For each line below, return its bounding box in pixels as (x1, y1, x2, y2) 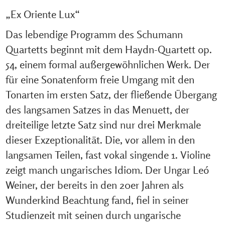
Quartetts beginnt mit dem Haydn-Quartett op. (5, 43, 212, 56)
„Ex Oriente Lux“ (5, 8, 80, 21)
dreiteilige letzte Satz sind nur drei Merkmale (5, 118, 201, 131)
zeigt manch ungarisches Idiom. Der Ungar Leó (5, 163, 209, 176)
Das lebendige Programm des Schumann (5, 28, 183, 41)
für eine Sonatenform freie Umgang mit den (5, 73, 194, 86)
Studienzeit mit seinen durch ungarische (5, 208, 181, 221)
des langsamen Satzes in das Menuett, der (5, 103, 189, 116)
